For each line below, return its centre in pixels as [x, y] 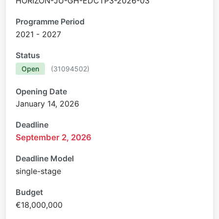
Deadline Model [45, 159]
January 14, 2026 [47, 104]
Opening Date [41, 91]
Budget [29, 192]
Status [28, 55]
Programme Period [50, 22]
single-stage [38, 171]
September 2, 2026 [54, 137]
